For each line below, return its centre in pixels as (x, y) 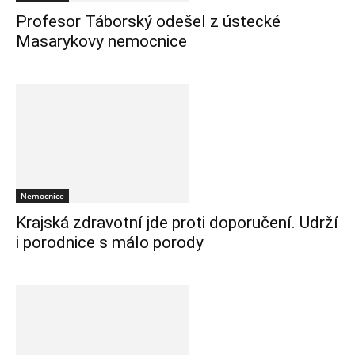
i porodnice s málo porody (110, 243)
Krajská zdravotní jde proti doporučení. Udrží (177, 223)
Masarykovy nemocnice (101, 42)
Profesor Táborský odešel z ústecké (148, 22)
